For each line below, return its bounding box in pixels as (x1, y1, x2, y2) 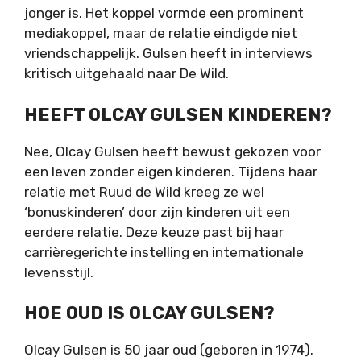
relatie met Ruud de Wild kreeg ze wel (24, 183, 264, 200)
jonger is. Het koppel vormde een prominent (24, 5, 304, 22)
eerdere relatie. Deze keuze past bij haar (24, 223, 284, 240)
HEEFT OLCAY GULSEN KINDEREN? (24, 103, 332, 126)
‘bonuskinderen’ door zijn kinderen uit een (24, 203, 290, 220)
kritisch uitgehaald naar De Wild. (24, 65, 229, 82)
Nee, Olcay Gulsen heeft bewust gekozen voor (24, 143, 321, 160)
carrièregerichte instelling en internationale (24, 243, 304, 260)
